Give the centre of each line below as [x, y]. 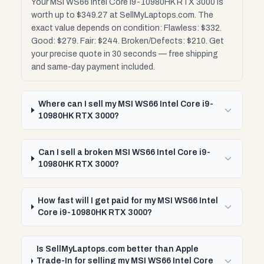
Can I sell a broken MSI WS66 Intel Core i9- [125, 152]
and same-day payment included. [93, 67]
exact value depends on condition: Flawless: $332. [126, 28]
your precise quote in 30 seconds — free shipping [125, 54]
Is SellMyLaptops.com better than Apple [118, 249]
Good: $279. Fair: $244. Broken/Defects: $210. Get [128, 41]
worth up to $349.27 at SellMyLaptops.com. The [122, 15]
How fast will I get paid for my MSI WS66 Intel [128, 201]
